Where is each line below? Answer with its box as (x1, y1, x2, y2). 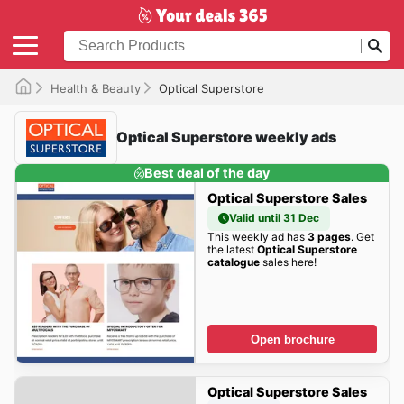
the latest (207, 242, 257, 256)
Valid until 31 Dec (228, 210, 319, 225)
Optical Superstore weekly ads (116, 128, 336, 147)
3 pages (307, 229, 351, 243)
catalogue (207, 254, 260, 269)
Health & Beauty (50, 80, 141, 96)
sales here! (259, 254, 317, 269)
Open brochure (250, 332, 335, 346)
